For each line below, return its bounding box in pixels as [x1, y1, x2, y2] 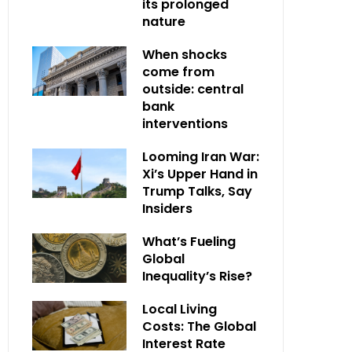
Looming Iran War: [142, 148, 259, 166]
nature [142, 13, 185, 31]
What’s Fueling [142, 233, 236, 251]
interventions [142, 115, 228, 133]
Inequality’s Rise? [142, 267, 252, 285]
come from [142, 63, 214, 81]
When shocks [142, 46, 227, 64]
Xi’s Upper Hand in [142, 165, 258, 183]
